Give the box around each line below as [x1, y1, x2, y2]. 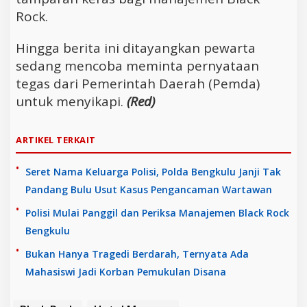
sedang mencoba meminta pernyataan [16, 56, 259, 75]
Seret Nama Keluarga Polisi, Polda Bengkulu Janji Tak [25, 164, 281, 178]
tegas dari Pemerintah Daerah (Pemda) [16, 74, 260, 93]
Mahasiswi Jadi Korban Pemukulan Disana [25, 265, 226, 278]
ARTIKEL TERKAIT [16, 133, 96, 146]
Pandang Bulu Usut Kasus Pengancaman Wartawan [25, 182, 272, 196]
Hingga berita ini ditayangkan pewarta [16, 38, 256, 57]
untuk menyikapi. [16, 92, 127, 110]
